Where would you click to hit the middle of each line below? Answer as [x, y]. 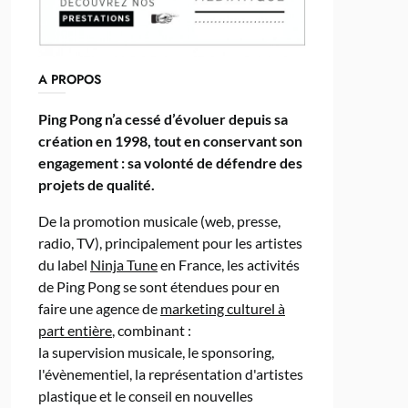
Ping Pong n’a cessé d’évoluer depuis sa [163, 119]
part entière [75, 331]
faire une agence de [99, 309]
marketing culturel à [222, 309]
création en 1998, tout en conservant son [170, 141]
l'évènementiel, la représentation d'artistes [170, 374]
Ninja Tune [123, 265]
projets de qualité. [96, 185]
